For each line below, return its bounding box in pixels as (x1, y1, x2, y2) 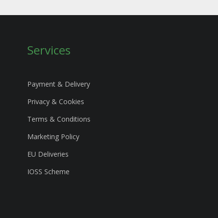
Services (27, 42, 71, 58)
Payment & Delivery (27, 79, 90, 89)
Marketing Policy (27, 132, 79, 142)
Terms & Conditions (27, 114, 91, 124)
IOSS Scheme (27, 167, 70, 177)
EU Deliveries (27, 149, 69, 159)
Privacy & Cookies (27, 97, 84, 107)
